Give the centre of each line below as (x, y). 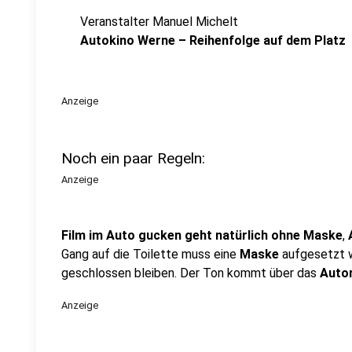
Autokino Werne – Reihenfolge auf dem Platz (213, 40)
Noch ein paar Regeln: (133, 158)
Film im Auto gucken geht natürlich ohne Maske (202, 235)
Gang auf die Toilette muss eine (150, 254)
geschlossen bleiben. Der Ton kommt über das (191, 273)
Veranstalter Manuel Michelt (159, 22)
